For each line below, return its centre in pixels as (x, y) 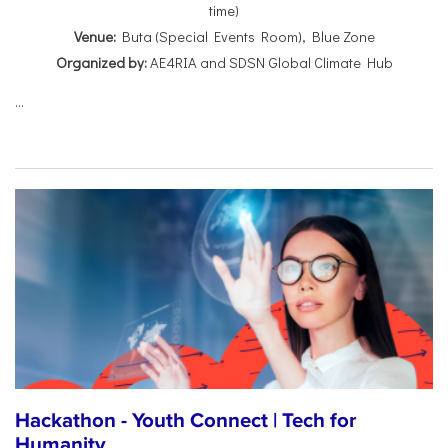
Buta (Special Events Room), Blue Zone (245, 37)
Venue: (94, 37)
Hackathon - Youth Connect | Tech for (185, 421)
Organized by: (101, 63)
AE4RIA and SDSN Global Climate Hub (269, 63)
